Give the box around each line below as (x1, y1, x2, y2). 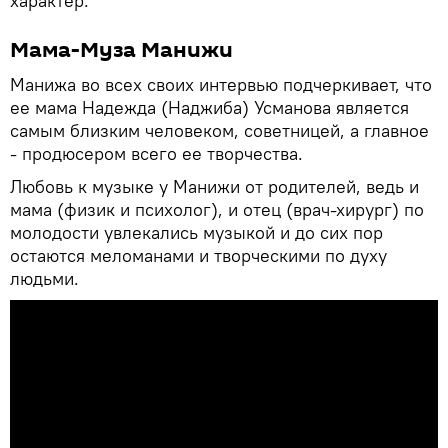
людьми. (10, 267, 84, 291)
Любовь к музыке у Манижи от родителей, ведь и (10, 175, 419, 199)
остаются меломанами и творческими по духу (10, 244, 387, 268)
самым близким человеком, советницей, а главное (10, 119, 429, 143)
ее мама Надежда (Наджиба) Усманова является (10, 96, 409, 120)
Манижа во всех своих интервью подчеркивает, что (10, 73, 432, 97)
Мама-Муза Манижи (10, 35, 233, 66)
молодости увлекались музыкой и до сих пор (10, 221, 383, 245)
